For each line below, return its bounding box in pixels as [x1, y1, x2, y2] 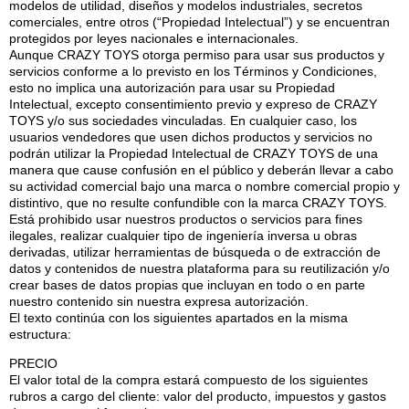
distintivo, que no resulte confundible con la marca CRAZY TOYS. [9, 194, 387, 210]
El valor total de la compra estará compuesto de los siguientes [9, 372, 368, 388]
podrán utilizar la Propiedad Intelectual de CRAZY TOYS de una [9, 145, 378, 161]
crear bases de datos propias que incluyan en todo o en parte [9, 277, 365, 292]
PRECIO [9, 356, 58, 372]
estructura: [9, 326, 71, 341]
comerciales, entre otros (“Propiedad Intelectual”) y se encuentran [9, 14, 390, 29]
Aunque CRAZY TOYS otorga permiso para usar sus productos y [9, 47, 384, 62]
